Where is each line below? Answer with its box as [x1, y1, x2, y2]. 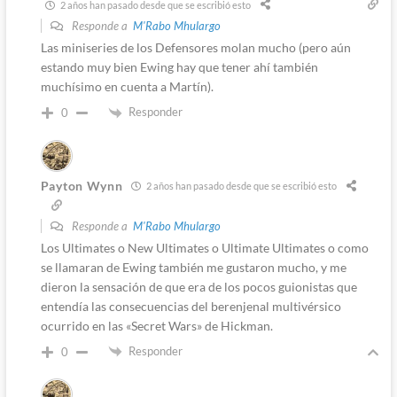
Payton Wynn [40, 178, 123, 194]
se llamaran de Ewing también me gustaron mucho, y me [40, 259, 346, 275]
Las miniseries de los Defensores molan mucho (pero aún [40, 40, 351, 56]
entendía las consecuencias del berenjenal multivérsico [40, 298, 341, 314]
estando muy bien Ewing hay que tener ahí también [40, 59, 318, 75]
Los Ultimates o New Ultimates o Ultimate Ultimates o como [40, 239, 369, 255]
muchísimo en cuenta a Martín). [40, 79, 214, 95]
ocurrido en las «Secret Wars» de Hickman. [40, 317, 273, 333]
